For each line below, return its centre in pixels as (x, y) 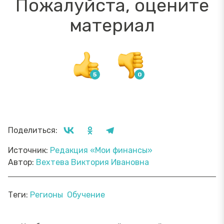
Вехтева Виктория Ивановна (92, 162)
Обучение (86, 195)
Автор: (22, 162)
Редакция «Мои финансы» (101, 150)
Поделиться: (33, 130)
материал (112, 25)
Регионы (46, 195)
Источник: (29, 150)
